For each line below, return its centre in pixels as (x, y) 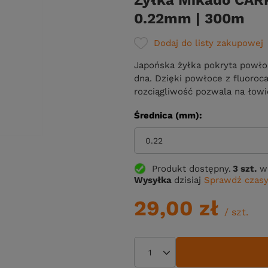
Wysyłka (154, 180)
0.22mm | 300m (189, 19)
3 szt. (245, 168)
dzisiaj (188, 180)
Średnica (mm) (167, 115)
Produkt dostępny (190, 168)
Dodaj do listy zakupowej (208, 43)
